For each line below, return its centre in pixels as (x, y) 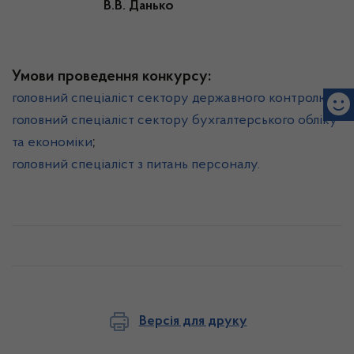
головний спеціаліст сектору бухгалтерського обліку (175, 121)
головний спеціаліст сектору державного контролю (171, 99)
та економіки (52, 143)
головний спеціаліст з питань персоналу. (136, 165)
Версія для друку (193, 321)
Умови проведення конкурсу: (111, 77)
